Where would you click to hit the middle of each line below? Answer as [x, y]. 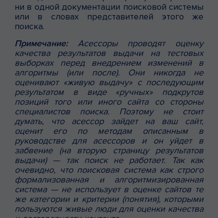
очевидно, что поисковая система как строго [109, 170]
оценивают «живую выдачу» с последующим [109, 82]
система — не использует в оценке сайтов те [109, 189]
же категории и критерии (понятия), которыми [109, 199]
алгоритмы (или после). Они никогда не [109, 72]
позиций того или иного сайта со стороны [109, 101]
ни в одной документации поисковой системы [109, 7]
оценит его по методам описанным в [109, 131]
